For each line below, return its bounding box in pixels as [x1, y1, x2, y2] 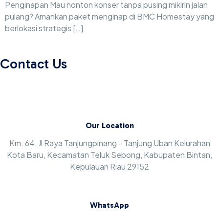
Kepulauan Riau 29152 [70, 161, 149, 172]
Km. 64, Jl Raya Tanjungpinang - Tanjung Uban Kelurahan [9, 138, 210, 149]
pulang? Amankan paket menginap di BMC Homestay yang [5, 11, 214, 22]
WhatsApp [90, 200, 129, 210]
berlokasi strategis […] [5, 23, 83, 33]
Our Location [85, 121, 134, 131]
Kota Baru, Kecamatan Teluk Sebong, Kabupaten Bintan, [7, 150, 212, 160]
